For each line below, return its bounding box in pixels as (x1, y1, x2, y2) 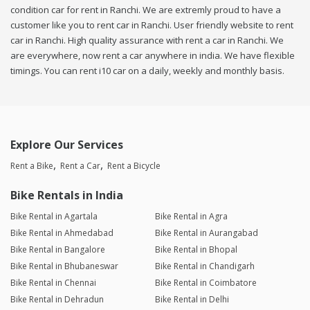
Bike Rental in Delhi (154, 293, 229, 306)
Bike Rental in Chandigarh (154, 260, 255, 273)
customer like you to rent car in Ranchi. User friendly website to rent (10, 19, 293, 32)
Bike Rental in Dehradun (10, 293, 104, 306)
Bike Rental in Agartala (10, 210, 98, 223)
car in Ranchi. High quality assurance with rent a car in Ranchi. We (10, 34, 284, 47)
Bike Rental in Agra (154, 210, 228, 223)
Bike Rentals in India (10, 188, 123, 203)
